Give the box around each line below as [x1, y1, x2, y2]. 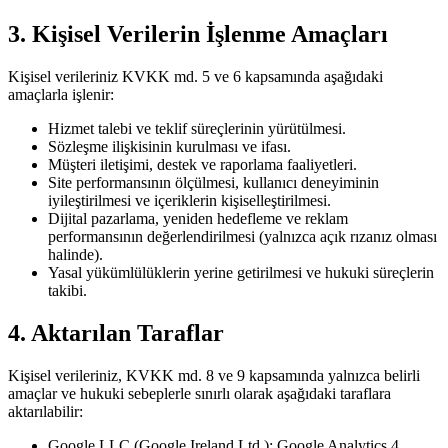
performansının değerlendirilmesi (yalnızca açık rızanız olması [48, 228, 437, 246]
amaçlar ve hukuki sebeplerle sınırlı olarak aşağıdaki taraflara [8, 384, 391, 402]
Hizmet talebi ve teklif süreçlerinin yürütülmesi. [48, 120, 346, 138]
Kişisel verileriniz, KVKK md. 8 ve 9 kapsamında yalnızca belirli [8, 366, 420, 384]
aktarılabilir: [8, 402, 83, 420]
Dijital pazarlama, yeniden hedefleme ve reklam [48, 210, 348, 228]
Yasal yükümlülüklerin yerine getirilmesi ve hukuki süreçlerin [48, 264, 434, 282]
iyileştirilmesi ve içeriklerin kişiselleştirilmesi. [48, 192, 331, 210]
